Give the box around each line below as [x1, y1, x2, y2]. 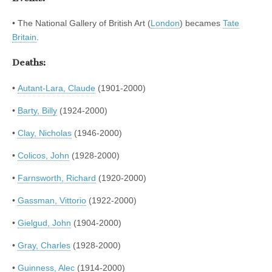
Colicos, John [18, 150, 69, 160]
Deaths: [12, 57, 46, 69]
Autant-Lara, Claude [18, 83, 95, 93]
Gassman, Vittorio [18, 195, 86, 205]
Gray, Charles [18, 240, 70, 250]
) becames [180, 18, 223, 29]
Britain [12, 32, 36, 42]
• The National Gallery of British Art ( [12, 18, 151, 29]
